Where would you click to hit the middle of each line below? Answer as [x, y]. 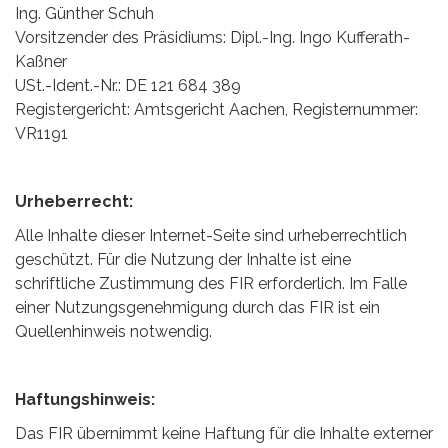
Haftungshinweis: [85, 399]
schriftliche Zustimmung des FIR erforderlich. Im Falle [211, 283]
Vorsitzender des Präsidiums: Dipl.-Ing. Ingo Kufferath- [212, 37]
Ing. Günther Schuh [84, 13]
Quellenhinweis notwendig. [113, 331]
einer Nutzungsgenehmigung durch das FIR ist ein [197, 307]
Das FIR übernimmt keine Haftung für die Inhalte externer [224, 433]
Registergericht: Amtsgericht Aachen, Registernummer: [216, 109]
